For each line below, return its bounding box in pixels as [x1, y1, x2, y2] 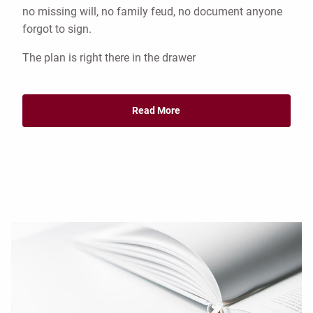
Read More [132, 105, 181, 117]
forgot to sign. [22, 22, 92, 36]
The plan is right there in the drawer [22, 50, 196, 64]
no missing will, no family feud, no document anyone [22, 4, 282, 18]
